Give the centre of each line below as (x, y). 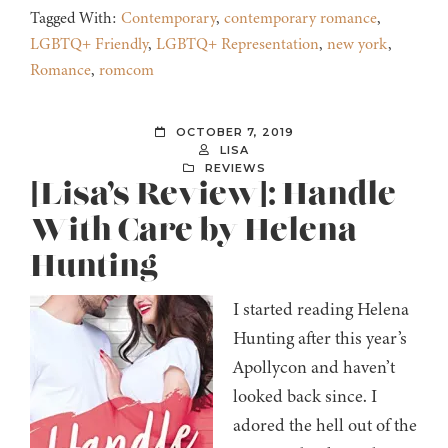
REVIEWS (235, 168)
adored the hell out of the (325, 425)
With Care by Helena (193, 231)
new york (357, 44)
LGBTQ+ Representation (237, 44)
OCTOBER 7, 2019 (234, 132)
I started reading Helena (321, 309)
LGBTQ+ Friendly (89, 44)
